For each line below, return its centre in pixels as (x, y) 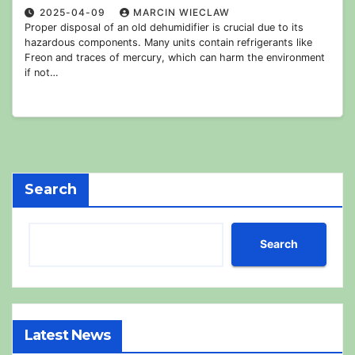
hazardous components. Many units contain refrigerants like (168, 42)
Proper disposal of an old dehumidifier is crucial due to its (164, 27)
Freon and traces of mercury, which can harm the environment (175, 57)
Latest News (68, 335)
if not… (42, 72)
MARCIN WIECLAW (181, 12)
